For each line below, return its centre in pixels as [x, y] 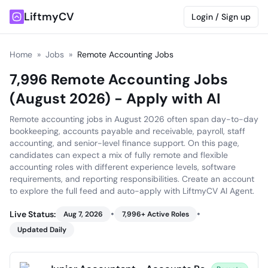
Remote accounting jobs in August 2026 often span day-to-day [134, 119]
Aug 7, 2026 [83, 214]
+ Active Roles [165, 214]
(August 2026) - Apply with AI [115, 98]
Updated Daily [42, 230]
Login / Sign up [221, 17]
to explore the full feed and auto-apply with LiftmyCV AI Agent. [132, 191]
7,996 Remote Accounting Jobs [119, 79]
